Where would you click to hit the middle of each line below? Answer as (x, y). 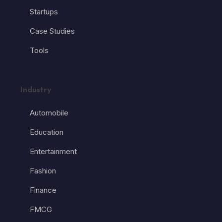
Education (47, 132)
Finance (43, 190)
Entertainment (53, 152)
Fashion (43, 171)
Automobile (49, 113)
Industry (36, 90)
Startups (44, 12)
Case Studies (52, 31)
